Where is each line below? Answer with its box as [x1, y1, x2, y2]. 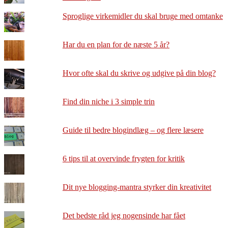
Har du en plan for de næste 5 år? [62, 40, 169, 49]
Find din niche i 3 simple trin [62, 97, 155, 106]
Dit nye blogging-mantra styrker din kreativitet [62, 183, 211, 192]
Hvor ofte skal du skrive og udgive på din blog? [62, 69, 216, 78]
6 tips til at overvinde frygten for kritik [62, 154, 185, 163]
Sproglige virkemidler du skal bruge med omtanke [62, 12, 223, 21]
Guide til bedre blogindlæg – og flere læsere [62, 126, 204, 135]
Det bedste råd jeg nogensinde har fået [62, 211, 185, 220]
